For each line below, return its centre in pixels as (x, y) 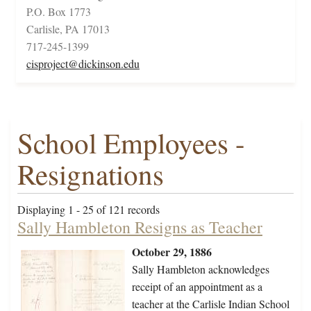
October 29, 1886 (172, 252)
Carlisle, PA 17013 (68, 29)
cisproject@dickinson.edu (83, 64)
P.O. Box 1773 (59, 12)
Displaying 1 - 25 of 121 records (89, 210)
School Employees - (131, 143)
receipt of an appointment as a (197, 287)
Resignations (91, 174)
